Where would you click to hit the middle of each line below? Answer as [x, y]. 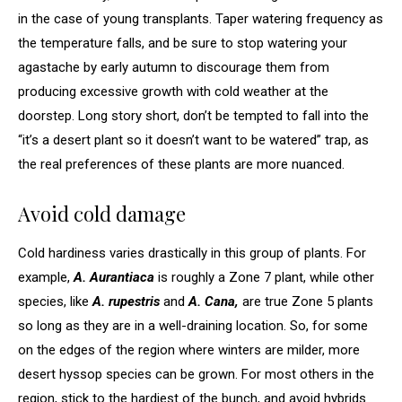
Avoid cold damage [102, 213]
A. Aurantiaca [114, 277]
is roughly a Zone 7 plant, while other [264, 277]
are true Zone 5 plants [306, 301]
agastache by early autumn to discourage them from [174, 67]
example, [46, 277]
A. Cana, [214, 301]
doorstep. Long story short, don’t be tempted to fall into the [193, 115]
